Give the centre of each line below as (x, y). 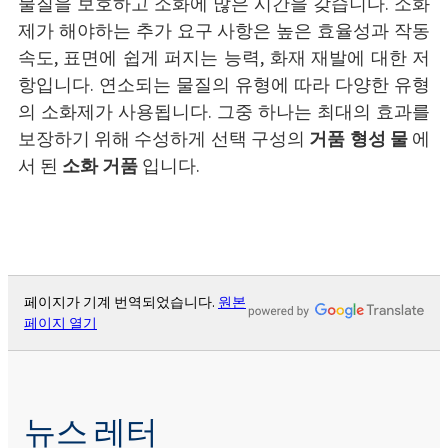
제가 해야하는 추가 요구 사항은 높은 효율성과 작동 (224, 31)
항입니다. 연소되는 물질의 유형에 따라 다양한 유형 (224, 85)
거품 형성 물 (358, 139)
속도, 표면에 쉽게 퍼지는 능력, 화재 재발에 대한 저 (224, 58)
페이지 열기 (60, 324)
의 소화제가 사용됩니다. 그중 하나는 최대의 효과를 (224, 112)
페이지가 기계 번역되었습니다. (121, 303)
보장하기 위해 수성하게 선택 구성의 (163, 139)
